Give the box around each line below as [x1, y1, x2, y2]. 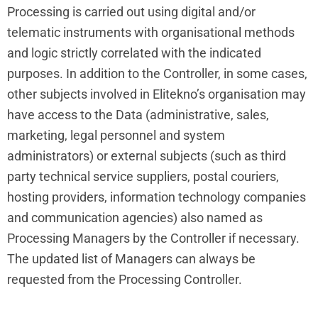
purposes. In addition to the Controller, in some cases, [7, 65, 307, 81]
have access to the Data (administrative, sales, [7, 106, 269, 122]
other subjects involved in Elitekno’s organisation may [7, 86, 306, 102]
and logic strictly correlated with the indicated [7, 45, 261, 60]
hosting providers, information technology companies [7, 189, 306, 204]
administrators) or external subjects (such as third [7, 148, 286, 163]
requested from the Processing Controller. [7, 271, 242, 287]
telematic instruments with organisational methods [7, 24, 295, 40]
